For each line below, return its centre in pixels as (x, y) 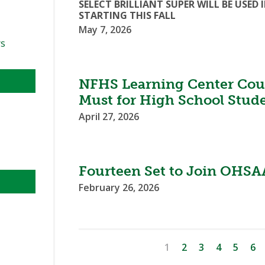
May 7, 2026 (105, 30)
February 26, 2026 (119, 188)
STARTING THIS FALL (127, 16)
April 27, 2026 (109, 117)
